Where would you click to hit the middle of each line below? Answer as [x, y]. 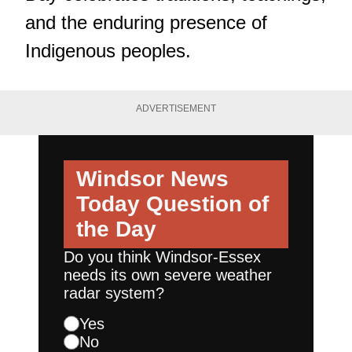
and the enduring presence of [146, 22]
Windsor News [152, 178]
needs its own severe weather [168, 275]
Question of [204, 203]
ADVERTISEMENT [176, 108]
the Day [116, 229]
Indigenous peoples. [108, 50]
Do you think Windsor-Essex [162, 257]
